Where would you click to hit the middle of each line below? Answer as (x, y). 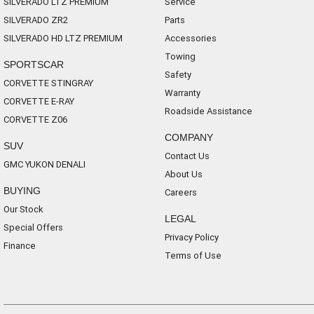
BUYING (22, 191)
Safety (178, 75)
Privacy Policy (191, 237)
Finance (20, 246)
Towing (180, 56)
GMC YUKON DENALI (45, 164)
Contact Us (187, 156)
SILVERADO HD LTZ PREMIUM (63, 38)
